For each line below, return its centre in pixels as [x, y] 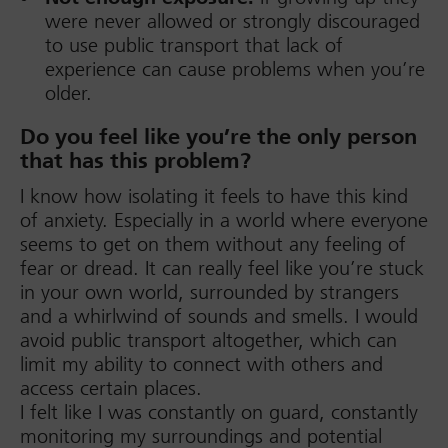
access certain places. [111, 388]
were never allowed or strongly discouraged [232, 21]
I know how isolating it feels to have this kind [214, 196]
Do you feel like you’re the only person [218, 136]
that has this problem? [135, 160]
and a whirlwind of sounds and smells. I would [219, 316]
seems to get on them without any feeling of [213, 244]
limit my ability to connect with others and [201, 364]
